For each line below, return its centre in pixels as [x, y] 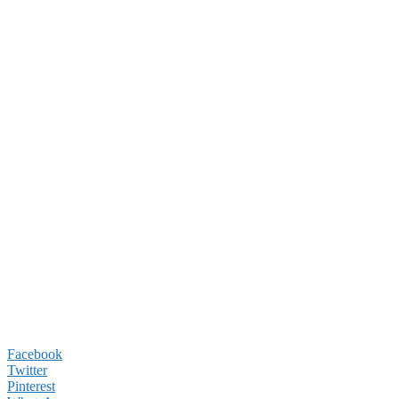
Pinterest [31, 386]
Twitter [27, 370]
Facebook [35, 354]
